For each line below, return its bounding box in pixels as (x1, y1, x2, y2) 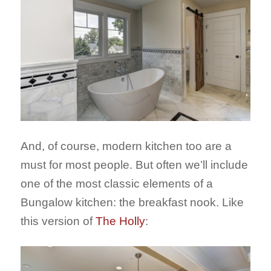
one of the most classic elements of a (20, 177, 213, 190)
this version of (20, 214, 96, 227)
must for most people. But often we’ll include (20, 158, 248, 171)
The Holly (95, 214, 145, 227)
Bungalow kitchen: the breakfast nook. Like (20, 195, 244, 209)
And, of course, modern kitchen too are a (20, 139, 232, 152)
